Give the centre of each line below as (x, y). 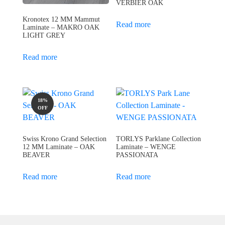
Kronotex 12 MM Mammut (61, 20)
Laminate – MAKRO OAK (61, 28)
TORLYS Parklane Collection (159, 139)
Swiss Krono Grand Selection (65, 139)
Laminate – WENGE (146, 147)
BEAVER (36, 155)
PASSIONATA (137, 155)
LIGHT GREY (44, 36)
